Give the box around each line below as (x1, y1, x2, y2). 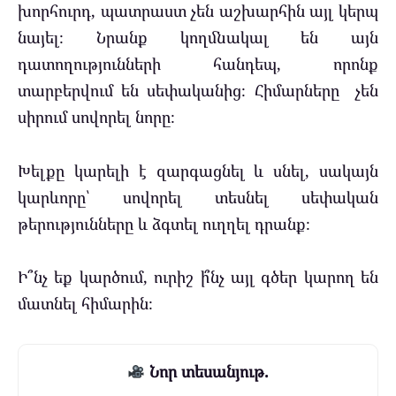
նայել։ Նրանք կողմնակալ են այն (18, 27, 378, 49)
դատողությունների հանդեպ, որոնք (18, 53, 378, 75)
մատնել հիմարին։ (18, 293, 153, 315)
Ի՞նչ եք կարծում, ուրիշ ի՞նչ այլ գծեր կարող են (18, 266, 378, 288)
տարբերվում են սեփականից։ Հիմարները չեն (18, 80, 378, 102)
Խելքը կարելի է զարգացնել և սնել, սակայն (18, 159, 378, 181)
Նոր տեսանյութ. (145, 360, 270, 382)
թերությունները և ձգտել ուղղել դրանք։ (18, 212, 310, 234)
